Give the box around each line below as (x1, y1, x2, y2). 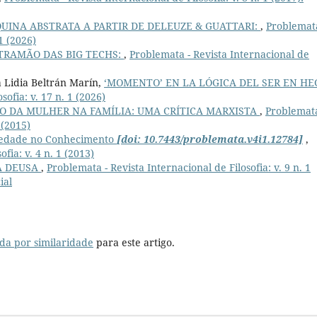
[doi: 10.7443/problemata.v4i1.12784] (117, 132, 303, 146)
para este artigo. (93, 235, 175, 249)
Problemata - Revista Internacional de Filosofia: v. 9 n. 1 (47, 160, 311, 174)
